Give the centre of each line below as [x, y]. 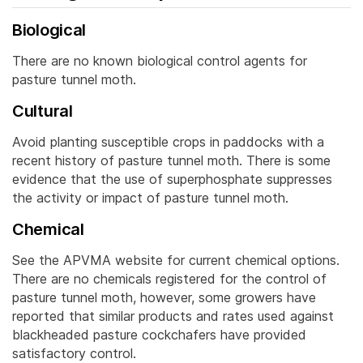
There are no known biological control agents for [160, 61]
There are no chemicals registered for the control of [169, 279]
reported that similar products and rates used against [173, 316]
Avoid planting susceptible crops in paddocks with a [168, 142]
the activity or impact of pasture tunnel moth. [150, 198]
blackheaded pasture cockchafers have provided [159, 335]
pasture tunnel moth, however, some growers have [164, 298]
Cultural [43, 111]
